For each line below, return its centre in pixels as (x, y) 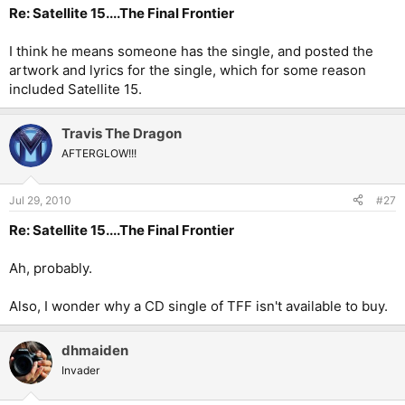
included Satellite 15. (75, 89)
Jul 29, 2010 (40, 200)
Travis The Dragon (122, 134)
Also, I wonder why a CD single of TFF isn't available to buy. (198, 306)
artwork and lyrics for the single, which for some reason (188, 71)
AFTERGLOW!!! (99, 154)
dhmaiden (95, 350)
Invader (80, 370)
